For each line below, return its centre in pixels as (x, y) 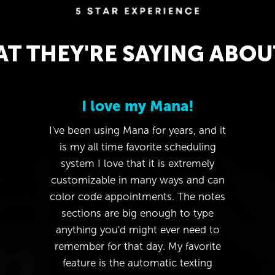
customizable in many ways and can (137, 180)
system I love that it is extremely (137, 163)
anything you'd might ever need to (137, 230)
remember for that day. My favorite (137, 246)
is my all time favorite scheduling (137, 147)
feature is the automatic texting (137, 263)
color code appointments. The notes (137, 196)
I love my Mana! (137, 106)
